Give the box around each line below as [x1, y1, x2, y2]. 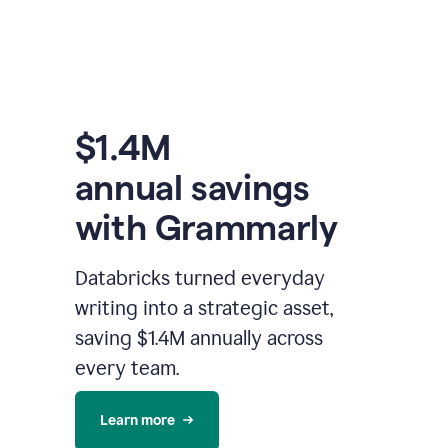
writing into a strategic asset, [74, 296, 333, 321]
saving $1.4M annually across [74, 326, 323, 351]
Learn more [99, 412, 175, 430]
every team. [74, 356, 179, 381]
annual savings [74, 167, 310, 208]
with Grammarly [74, 207, 338, 248]
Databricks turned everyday [74, 266, 325, 291]
